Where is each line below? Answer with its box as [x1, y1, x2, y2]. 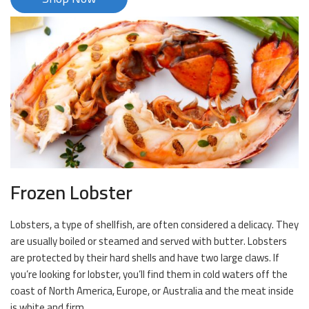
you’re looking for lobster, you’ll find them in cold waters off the [10, 264, 288, 285]
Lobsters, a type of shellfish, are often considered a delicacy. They [10, 215, 299, 235]
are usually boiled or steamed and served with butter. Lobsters [10, 231, 287, 252]
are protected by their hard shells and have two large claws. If [10, 248, 279, 268]
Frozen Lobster [10, 175, 132, 211]
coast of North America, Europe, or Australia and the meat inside [10, 281, 294, 301]
